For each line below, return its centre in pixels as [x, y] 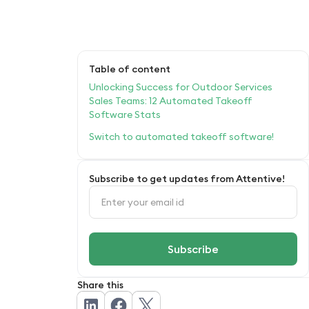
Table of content [130, 69]
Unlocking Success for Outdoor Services [181, 87]
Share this [100, 285]
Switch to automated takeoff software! [181, 136]
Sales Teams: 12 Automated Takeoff [171, 100]
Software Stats [125, 114]
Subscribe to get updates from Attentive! [187, 178]
